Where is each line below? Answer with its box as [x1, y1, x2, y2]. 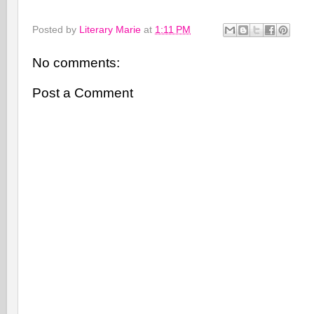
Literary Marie [79, 23, 141, 35]
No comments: [32, 55, 120, 70]
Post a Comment [32, 86, 133, 101]
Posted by [32, 23, 79, 35]
